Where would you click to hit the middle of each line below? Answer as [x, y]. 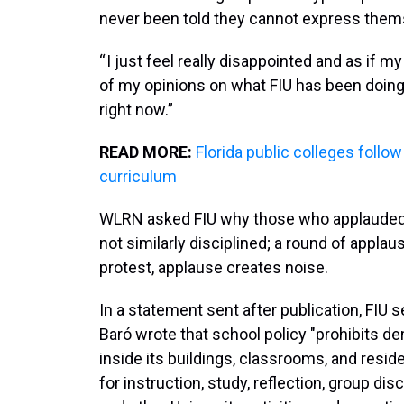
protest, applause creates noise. [214, 267]
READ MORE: [147, 152]
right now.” [136, 110]
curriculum [138, 176]
